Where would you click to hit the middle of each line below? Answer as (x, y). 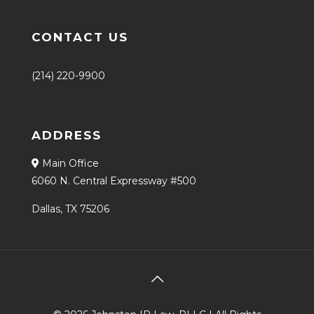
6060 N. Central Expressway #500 (114, 180)
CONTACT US (80, 37)
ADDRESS (67, 135)
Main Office (69, 163)
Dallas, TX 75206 (70, 209)
